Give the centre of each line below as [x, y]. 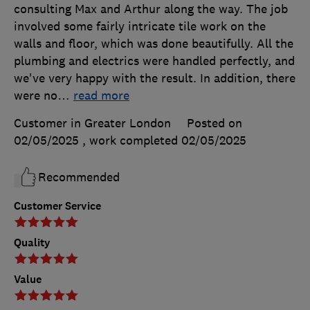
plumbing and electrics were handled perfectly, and [154, 61]
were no [36, 96]
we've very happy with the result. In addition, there [155, 79]
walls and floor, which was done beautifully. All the [154, 44]
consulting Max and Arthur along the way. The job [151, 9]
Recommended [79, 177]
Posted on [215, 124]
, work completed [132, 141]
